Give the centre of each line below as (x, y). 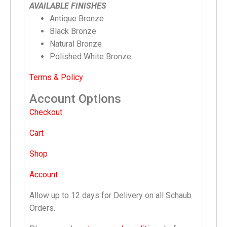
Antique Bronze (77, 18)
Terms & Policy (56, 77)
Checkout (46, 112)
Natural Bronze (76, 44)
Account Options (75, 99)
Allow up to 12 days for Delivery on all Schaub (110, 195)
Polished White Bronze (90, 56)
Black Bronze (73, 31)
